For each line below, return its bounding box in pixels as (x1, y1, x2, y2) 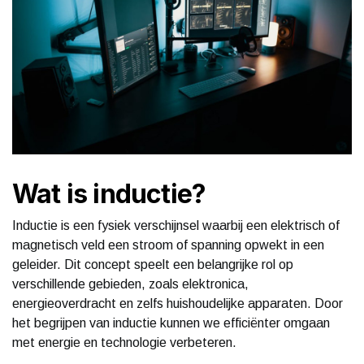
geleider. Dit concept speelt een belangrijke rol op (12, 257, 293, 271)
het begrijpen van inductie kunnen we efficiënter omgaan (12, 315, 330, 330)
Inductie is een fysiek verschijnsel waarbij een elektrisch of (12, 218, 340, 232)
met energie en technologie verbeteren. (12, 335, 236, 349)
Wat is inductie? (12, 177, 206, 210)
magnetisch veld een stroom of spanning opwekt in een (12, 237, 324, 252)
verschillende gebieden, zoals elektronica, (12, 276, 249, 291)
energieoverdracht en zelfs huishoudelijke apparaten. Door (12, 296, 343, 310)
